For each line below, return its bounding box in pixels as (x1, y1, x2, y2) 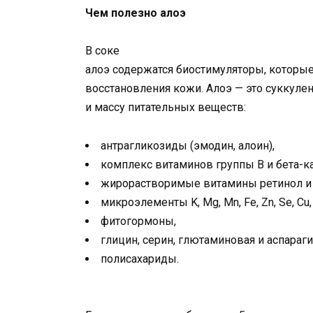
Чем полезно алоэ (85, 6, 186, 20)
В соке (85, 44, 119, 58)
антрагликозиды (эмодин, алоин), (101, 138, 275, 152)
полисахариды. (101, 252, 179, 265)
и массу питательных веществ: (85, 101, 246, 115)
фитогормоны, (101, 214, 176, 228)
